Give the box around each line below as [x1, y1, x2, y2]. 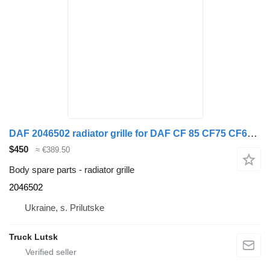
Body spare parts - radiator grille [9, 165, 134, 175]
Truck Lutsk [9, 232, 58, 242]
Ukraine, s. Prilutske [25, 202, 104, 213]
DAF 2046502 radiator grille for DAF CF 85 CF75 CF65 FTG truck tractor [247, 127, 257, 139]
